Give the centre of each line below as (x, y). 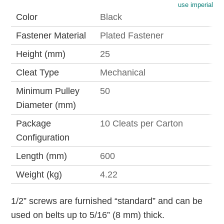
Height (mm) (41, 54)
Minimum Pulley (48, 91)
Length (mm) (42, 156)
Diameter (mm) (46, 105)
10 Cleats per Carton (142, 124)
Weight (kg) (39, 175)
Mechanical (123, 73)
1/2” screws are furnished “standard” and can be (107, 201)
